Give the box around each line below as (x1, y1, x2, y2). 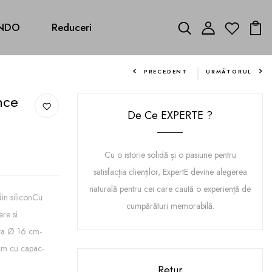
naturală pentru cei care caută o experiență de (89, 183, 251, 195)
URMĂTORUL (205, 67, 253, 75)
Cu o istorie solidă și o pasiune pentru (104, 149, 236, 161)
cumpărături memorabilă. (126, 200, 214, 212)
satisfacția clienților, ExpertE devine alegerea (93, 166, 247, 178)
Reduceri (52, 20, 92, 35)
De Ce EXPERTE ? (127, 107, 212, 123)
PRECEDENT (143, 67, 188, 75)
